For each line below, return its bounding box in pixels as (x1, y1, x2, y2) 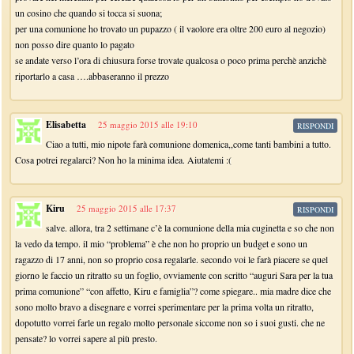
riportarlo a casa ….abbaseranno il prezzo (15, 70, 170, 82)
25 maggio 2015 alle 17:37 (77, 202, 177, 214)
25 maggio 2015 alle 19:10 (98, 119, 198, 130)
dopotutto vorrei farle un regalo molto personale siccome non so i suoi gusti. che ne (15, 316, 326, 329)
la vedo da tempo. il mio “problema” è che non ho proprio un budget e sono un (15, 237, 308, 250)
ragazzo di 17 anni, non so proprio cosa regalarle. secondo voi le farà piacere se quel (15, 253, 329, 265)
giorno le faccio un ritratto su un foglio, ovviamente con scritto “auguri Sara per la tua (15, 269, 333, 281)
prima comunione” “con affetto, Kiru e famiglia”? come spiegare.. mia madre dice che (15, 284, 332, 297)
